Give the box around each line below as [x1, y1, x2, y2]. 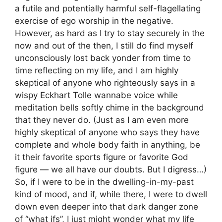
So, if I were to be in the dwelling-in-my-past [15, 177, 194, 187]
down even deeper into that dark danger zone [15, 202, 198, 212]
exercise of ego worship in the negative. [15, 16, 173, 26]
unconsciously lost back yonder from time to [15, 53, 191, 63]
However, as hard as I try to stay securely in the [15, 28, 205, 39]
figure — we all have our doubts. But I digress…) [15, 165, 207, 175]
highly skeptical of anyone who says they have [15, 127, 200, 138]
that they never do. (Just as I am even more [15, 115, 189, 125]
